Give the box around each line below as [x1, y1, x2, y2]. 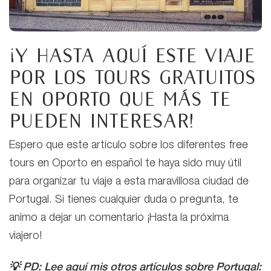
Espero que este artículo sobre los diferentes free [9, 140, 248, 151]
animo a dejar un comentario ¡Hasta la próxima [9, 212, 229, 224]
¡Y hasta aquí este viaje [9, 44, 255, 68]
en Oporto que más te [9, 88, 230, 111]
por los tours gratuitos [9, 66, 256, 90]
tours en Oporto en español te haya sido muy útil [9, 158, 241, 169]
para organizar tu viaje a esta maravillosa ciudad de [9, 176, 249, 188]
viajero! [9, 230, 42, 242]
